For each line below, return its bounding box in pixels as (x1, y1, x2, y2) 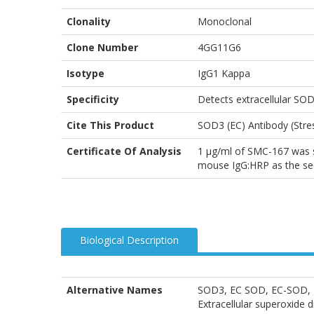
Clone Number (67, 41, 138, 55)
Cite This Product (67, 118, 154, 132)
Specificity (67, 93, 119, 107)
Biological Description (80, 233, 179, 247)
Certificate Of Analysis (67, 144, 182, 158)
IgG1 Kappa (198, 67, 250, 81)
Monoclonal (198, 15, 252, 29)
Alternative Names (67, 283, 163, 297)
